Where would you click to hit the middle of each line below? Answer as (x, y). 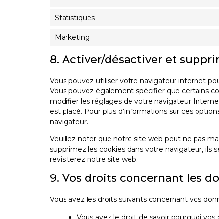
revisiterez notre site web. (94, 160)
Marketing (72, 37)
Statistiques (75, 17)
